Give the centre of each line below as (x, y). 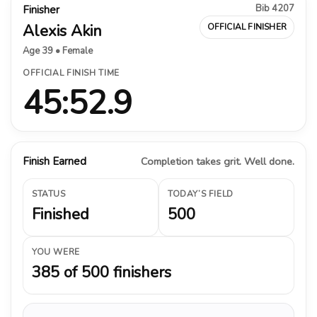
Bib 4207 (275, 8)
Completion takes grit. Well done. (218, 161)
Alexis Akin (62, 31)
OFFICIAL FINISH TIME (71, 73)
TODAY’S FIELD (201, 194)
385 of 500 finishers (102, 272)
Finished (60, 214)
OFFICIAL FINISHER (247, 27)
